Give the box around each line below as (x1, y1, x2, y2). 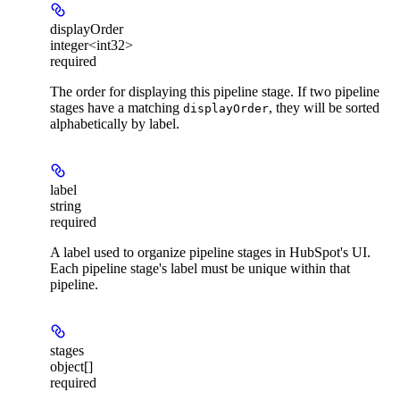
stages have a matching (50, 100, 183, 116)
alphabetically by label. (50, 116, 179, 132)
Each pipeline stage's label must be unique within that (50, 261, 350, 277)
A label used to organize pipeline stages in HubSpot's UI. (50, 245, 371, 261)
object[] (50, 359, 93, 375)
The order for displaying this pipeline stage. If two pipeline (50, 84, 379, 100)
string (50, 198, 81, 214)
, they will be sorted (269, 100, 379, 116)
